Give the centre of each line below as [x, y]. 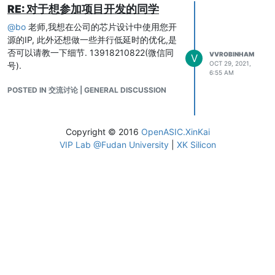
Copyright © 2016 [103, 131]
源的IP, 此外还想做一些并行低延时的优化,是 [92, 39]
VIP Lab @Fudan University [114, 144]
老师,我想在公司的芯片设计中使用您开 [101, 26]
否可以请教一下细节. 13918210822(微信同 [91, 52]
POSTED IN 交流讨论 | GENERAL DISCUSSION [87, 90]
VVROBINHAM [232, 54]
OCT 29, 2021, [230, 63]
